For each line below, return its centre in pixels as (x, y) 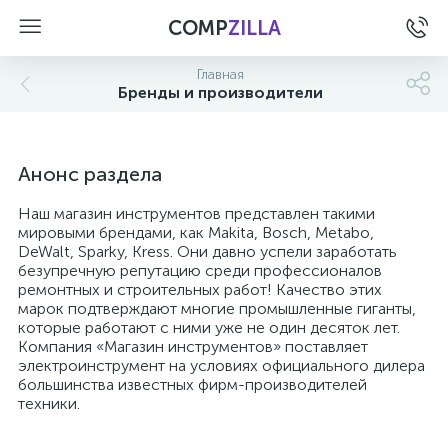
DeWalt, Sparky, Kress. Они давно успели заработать (207, 251)
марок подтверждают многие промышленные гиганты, (217, 308)
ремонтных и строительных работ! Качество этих (200, 289)
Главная (220, 74)
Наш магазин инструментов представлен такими (196, 213)
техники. (49, 403)
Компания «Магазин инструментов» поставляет (193, 346)
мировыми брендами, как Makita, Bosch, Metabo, (196, 232)
